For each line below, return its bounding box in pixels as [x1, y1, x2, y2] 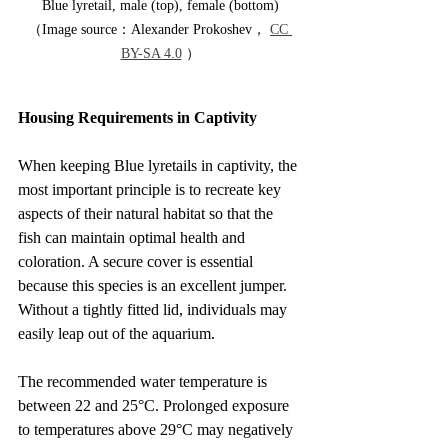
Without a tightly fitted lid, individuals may [18, 300, 291, 318]
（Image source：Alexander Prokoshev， [28, 21, 270, 37]
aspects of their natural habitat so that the [18, 204, 277, 222]
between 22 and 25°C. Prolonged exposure [18, 396, 293, 414]
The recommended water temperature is [18, 372, 271, 390]
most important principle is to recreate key [18, 180, 285, 198]
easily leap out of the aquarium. [18, 324, 215, 342]
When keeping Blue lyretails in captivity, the [18, 156, 301, 174]
